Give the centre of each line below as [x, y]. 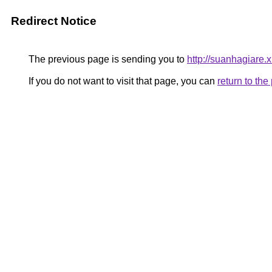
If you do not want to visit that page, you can [122, 81]
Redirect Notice [54, 21]
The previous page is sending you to [107, 59]
